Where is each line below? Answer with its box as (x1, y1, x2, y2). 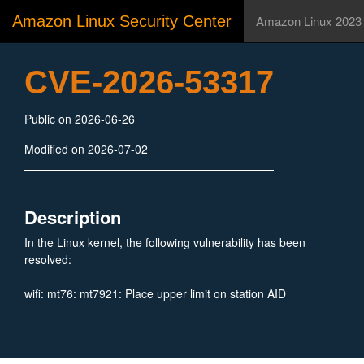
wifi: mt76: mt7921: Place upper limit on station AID (24, 285, 286, 301)
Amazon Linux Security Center (12, 12, 232, 30)
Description (24, 204, 121, 230)
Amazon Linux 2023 (256, 12, 362, 29)
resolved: (24, 251, 71, 267)
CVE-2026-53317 (24, 64, 274, 100)
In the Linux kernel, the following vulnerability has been (24, 234, 305, 250)
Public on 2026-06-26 (24, 110, 135, 127)
